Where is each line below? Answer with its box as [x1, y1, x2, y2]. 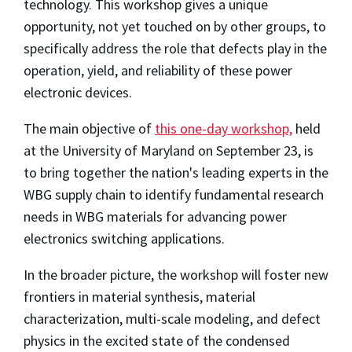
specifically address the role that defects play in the [24, 38, 327, 57]
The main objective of [24, 119, 155, 137]
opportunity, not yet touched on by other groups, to [24, 16, 326, 35]
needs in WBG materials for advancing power [24, 207, 287, 225]
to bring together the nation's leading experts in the [24, 163, 328, 181]
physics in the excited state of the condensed [24, 331, 290, 350]
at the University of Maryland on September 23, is [24, 141, 313, 159]
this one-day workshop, [155, 119, 292, 137]
